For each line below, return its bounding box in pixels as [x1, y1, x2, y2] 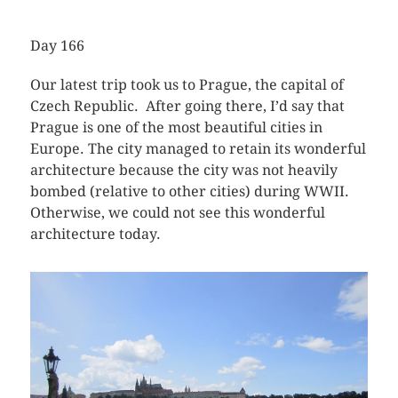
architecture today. [29, 225, 161, 243]
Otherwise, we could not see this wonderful [29, 203, 325, 221]
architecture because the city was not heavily [29, 161, 338, 179]
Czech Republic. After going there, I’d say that [29, 97, 345, 115]
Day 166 [29, 36, 84, 54]
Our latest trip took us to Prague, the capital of [29, 76, 344, 93]
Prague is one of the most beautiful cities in [29, 118, 322, 136]
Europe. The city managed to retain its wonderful [29, 139, 366, 157]
